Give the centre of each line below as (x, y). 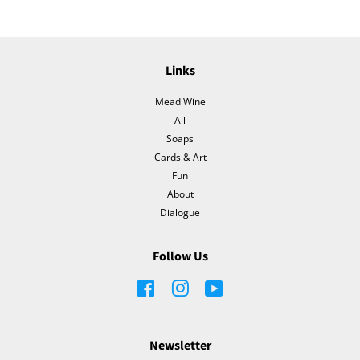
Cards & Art (180, 157)
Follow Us (180, 256)
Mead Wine (180, 102)
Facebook (176, 286)
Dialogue (180, 212)
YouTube (243, 286)
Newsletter (180, 345)
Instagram (212, 286)
